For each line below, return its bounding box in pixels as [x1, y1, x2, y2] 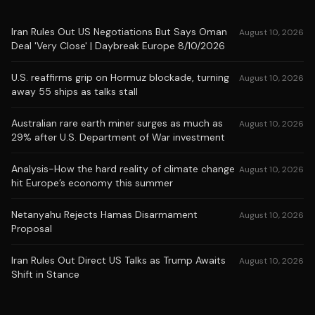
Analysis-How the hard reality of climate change [11, 162, 235, 175]
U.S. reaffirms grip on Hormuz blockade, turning [11, 71, 229, 84]
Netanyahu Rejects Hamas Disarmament [11, 208, 198, 221]
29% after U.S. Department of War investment [11, 131, 225, 143]
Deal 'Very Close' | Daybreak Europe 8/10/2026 [11, 39, 225, 52]
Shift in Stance [11, 268, 79, 281]
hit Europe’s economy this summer [11, 176, 173, 189]
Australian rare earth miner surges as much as [11, 117, 223, 129]
